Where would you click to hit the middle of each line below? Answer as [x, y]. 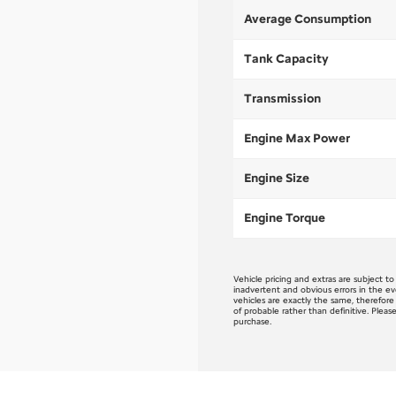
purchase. [252, 321]
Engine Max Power [297, 138]
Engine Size [277, 178]
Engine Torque [285, 217]
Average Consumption [308, 19]
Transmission [282, 98]
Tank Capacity [286, 58]
